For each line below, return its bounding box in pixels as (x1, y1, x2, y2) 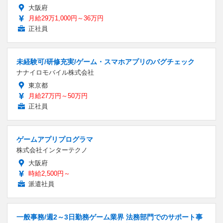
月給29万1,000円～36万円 (28, 14, 104, 22)
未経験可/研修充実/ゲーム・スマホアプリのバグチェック (16, 58, 195, 66)
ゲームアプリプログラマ (16, 135, 93, 144)
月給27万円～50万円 (28, 92, 88, 100)
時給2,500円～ (28, 170, 70, 178)
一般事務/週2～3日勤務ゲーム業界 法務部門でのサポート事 (16, 213, 203, 222)
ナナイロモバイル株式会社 (16, 69, 94, 77)
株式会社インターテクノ (16, 146, 88, 154)
